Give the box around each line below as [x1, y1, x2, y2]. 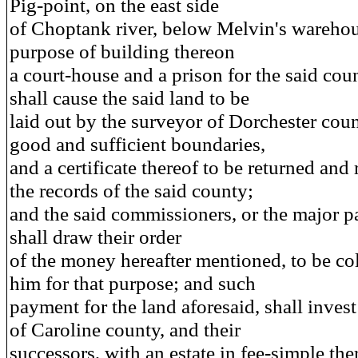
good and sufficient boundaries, [10, 133, 265, 155]
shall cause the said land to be [10, 86, 249, 109]
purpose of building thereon [10, 40, 235, 62]
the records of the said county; [10, 179, 253, 201]
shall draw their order [10, 225, 181, 248]
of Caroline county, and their [10, 318, 241, 340]
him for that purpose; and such [10, 272, 256, 294]
